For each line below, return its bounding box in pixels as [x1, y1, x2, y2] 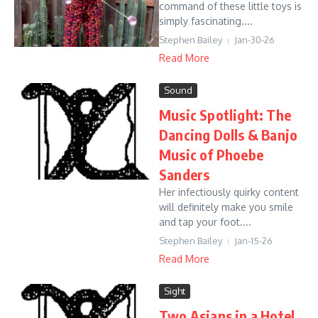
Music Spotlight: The [159, 106, 291, 124]
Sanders [159, 165, 210, 183]
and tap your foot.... [159, 216, 251, 228]
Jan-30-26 [234, 34, 275, 45]
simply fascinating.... [159, 15, 253, 27]
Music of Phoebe [159, 146, 263, 163]
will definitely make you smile [159, 201, 293, 213]
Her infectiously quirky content [159, 186, 299, 198]
